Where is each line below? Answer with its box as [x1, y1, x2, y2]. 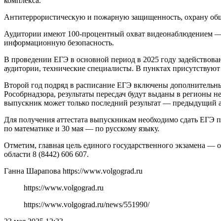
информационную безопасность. [4, 38, 114, 47]
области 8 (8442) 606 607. [4, 149, 89, 158]
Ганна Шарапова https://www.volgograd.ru [4, 166, 143, 175]
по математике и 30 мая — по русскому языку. [4, 124, 159, 133]
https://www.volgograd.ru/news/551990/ [24, 200, 149, 209]
